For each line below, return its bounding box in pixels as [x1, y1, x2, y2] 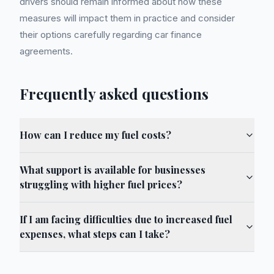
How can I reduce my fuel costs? [20, 128, 171, 141]
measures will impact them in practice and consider [20, 12, 235, 24]
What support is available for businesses [20, 163, 206, 176]
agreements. [20, 45, 73, 57]
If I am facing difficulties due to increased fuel [20, 213, 232, 226]
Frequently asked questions [20, 84, 209, 103]
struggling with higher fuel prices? [20, 178, 182, 191]
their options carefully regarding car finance [20, 29, 202, 40]
